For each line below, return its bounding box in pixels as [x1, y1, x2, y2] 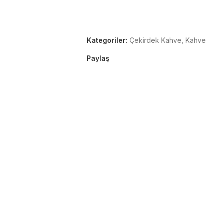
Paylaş [86, 54, 109, 62]
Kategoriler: [86, 36, 127, 44]
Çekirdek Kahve [129, 36, 182, 44]
